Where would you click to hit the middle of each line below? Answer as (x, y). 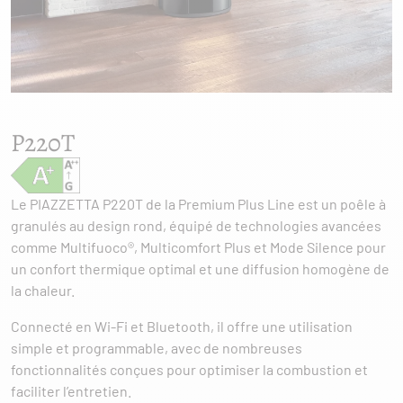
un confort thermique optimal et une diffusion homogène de (200, 269)
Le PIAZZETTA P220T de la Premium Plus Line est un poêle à (198, 204)
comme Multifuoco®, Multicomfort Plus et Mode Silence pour (198, 247)
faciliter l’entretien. (71, 391)
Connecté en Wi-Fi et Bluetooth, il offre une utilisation (182, 326)
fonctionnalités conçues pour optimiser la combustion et (189, 369)
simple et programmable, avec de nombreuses (157, 348)
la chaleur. (43, 290)
